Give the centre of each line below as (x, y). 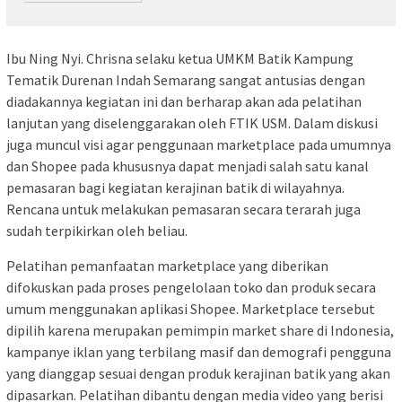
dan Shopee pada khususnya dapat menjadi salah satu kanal (188, 166)
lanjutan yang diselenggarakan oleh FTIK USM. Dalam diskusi (192, 123)
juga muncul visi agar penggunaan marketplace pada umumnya (199, 145)
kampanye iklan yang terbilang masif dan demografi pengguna (199, 352)
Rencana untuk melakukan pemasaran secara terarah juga (184, 210)
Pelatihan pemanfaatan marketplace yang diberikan (167, 266)
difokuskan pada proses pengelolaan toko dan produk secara (191, 288)
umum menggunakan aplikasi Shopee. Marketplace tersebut (191, 309)
